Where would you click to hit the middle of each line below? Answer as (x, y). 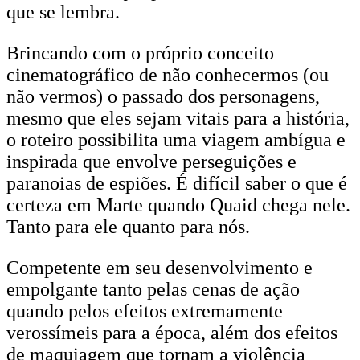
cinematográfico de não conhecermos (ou (168, 75)
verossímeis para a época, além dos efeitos (172, 333)
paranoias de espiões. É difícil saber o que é (177, 183)
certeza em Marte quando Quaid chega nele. (178, 205)
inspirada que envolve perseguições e (151, 162)
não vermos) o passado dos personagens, (163, 96)
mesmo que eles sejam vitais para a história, (178, 118)
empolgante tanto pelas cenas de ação (153, 289)
